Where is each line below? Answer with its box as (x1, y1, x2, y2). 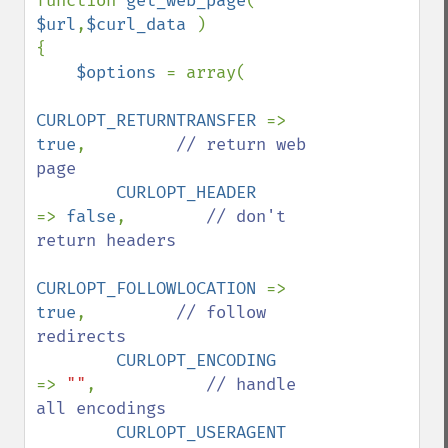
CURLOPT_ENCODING (276, 350, 346, 371)
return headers (36, 230, 176, 251)
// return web (176, 134, 306, 155)
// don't (206, 206, 286, 227)
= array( (166, 62, 246, 83)
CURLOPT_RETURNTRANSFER (36, 110, 266, 131)
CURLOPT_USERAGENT (286, 422, 346, 443)
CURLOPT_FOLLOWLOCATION (36, 278, 266, 299)
